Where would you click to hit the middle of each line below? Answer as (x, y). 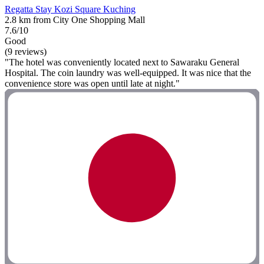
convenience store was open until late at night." (92, 83)
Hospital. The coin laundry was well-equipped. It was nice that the (128, 72)
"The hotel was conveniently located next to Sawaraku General (122, 62)
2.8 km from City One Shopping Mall (75, 19)
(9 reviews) (26, 51)
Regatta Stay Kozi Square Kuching (70, 9)
